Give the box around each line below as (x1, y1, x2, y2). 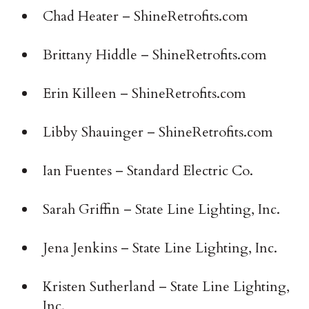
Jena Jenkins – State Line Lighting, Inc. (43, 239, 278, 258)
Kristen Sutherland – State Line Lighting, (43, 277, 290, 297)
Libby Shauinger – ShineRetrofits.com (43, 123, 274, 142)
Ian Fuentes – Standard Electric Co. (43, 161, 254, 181)
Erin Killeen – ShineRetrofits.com (43, 84, 247, 103)
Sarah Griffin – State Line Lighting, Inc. (43, 200, 281, 219)
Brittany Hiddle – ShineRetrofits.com (43, 46, 268, 65)
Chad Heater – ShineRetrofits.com (43, 7, 249, 26)
